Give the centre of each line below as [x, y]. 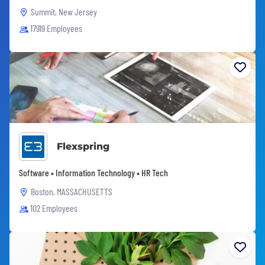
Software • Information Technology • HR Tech [93, 172]
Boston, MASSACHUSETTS [72, 191]
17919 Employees [56, 28]
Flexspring [83, 146]
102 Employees [54, 208]
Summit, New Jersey [64, 11]
